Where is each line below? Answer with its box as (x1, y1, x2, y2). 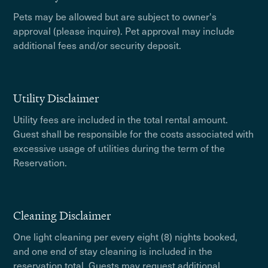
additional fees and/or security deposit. (13, 38, 182, 52)
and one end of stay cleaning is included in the (13, 243, 213, 258)
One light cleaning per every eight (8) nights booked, (13, 229, 238, 243)
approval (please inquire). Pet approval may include (13, 23, 235, 38)
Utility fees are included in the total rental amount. (13, 112, 229, 126)
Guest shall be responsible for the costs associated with (13, 126, 254, 141)
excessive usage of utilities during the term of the (13, 141, 226, 155)
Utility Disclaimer (13, 91, 99, 106)
